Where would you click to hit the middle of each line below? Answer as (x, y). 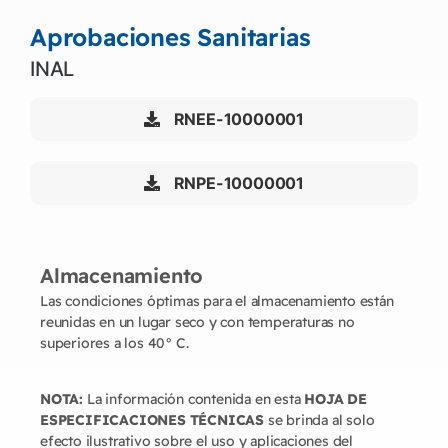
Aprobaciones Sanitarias (170, 37)
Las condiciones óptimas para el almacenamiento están (217, 301)
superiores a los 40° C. (114, 343)
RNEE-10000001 (236, 119)
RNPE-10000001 (236, 183)
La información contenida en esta (194, 398)
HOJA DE (335, 398)
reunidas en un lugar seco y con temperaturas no (197, 322)
